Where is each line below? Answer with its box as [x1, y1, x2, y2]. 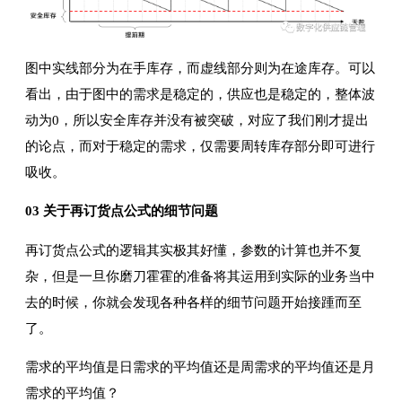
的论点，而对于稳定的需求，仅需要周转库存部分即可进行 [25, 138, 375, 153]
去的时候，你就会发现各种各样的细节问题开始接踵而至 [25, 294, 362, 310]
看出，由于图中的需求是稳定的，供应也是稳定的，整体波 [25, 86, 375, 101]
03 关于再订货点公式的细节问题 [25, 204, 218, 219]
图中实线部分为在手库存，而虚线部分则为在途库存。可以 [25, 60, 375, 75]
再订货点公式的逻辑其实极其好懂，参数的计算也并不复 [25, 242, 362, 258]
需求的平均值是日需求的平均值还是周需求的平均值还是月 [25, 360, 375, 375]
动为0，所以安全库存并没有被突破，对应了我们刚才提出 [25, 112, 369, 127]
